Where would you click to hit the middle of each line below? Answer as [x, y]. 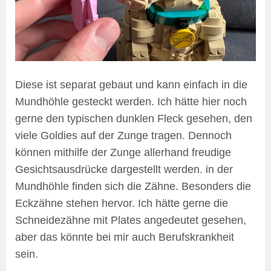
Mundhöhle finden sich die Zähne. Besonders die [133, 187]
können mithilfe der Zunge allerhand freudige [123, 153]
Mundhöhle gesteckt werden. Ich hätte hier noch [131, 102]
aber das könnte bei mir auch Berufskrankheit [125, 237]
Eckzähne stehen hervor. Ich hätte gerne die [122, 204]
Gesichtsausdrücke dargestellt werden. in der [124, 170]
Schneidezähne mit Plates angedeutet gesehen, [131, 220]
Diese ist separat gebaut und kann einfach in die [131, 85]
